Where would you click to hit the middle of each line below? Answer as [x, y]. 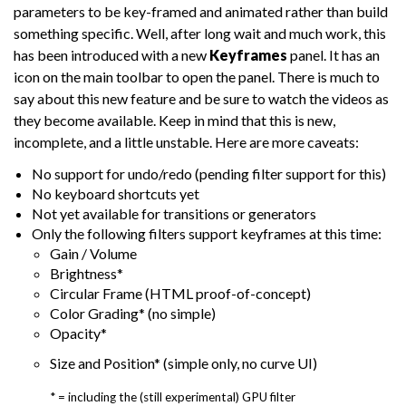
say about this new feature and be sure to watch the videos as [201, 98]
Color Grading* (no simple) [133, 313]
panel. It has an [333, 55]
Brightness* [87, 273]
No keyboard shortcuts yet [116, 193]
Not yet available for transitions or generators [174, 213]
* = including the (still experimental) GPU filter [173, 397]
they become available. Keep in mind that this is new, [174, 120]
